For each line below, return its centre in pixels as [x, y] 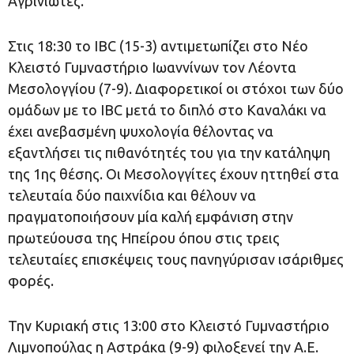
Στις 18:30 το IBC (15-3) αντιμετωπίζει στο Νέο [158, 45]
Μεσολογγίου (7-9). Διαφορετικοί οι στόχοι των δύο [176, 88]
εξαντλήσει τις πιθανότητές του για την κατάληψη [169, 152]
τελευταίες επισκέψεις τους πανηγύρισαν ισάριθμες [176, 259]
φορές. [31, 280]
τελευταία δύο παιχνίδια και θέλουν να [132, 195]
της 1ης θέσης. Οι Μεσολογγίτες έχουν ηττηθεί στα [173, 173]
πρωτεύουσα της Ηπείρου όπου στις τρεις [144, 237]
